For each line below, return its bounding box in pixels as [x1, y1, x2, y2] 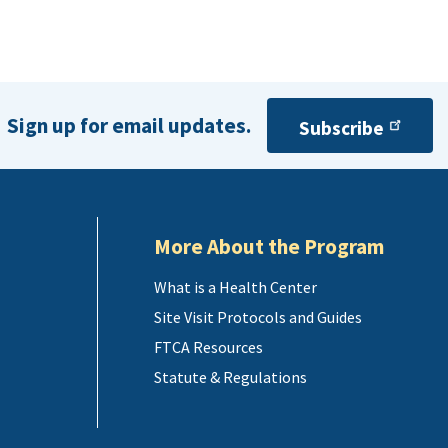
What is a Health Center [153, 277, 317, 298]
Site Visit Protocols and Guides [153, 307, 362, 328]
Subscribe [299, 116, 385, 141]
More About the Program [153, 233, 384, 261]
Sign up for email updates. [7, 111, 252, 139]
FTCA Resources [153, 337, 263, 358]
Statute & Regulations [153, 367, 307, 388]
